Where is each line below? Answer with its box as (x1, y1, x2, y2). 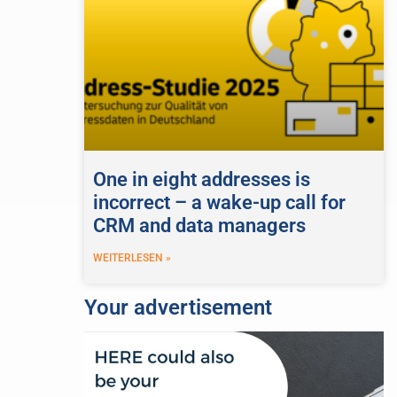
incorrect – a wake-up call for (92, 191, 346, 214)
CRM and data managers (92, 214, 306, 237)
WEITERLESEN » (92, 252, 171, 265)
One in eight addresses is (92, 168, 310, 191)
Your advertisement (83, 295, 272, 321)
